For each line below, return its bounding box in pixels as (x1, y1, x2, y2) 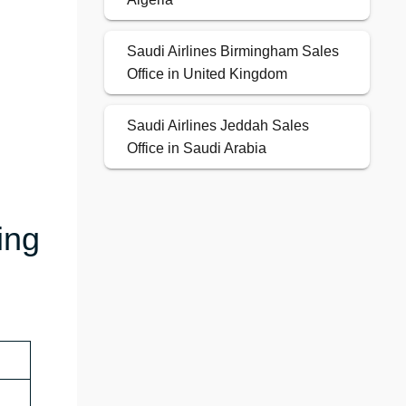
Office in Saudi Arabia (126, 140, 266, 157)
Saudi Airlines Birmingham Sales (126, 43, 339, 60)
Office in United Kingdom (126, 66, 287, 82)
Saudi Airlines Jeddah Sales (126, 118, 309, 134)
